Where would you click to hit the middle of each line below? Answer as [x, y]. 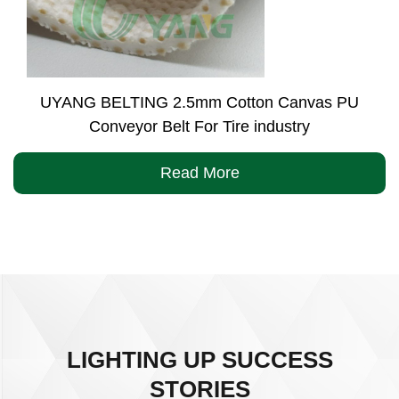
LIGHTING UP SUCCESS [199, 360]
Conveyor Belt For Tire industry [199, 126]
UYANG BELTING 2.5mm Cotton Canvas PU [199, 102]
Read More [199, 173]
